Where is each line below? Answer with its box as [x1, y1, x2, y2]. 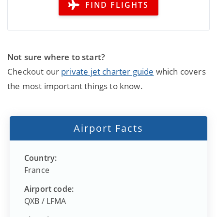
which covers [154, 65, 206, 77]
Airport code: [24, 183, 74, 194]
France [24, 164, 49, 175]
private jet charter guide [61, 65, 154, 77]
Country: [24, 152, 57, 163]
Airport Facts [74, 121, 143, 135]
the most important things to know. [7, 80, 143, 92]
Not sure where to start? [7, 51, 106, 62]
